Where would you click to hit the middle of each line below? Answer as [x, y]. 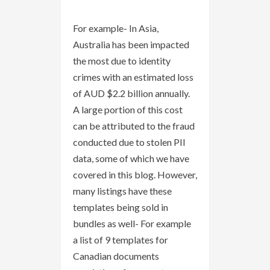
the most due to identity [122, 60]
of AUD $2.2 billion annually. [131, 93]
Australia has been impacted [131, 44]
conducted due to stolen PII [129, 142]
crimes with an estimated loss [133, 77]
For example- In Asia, [116, 28]
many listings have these [122, 190]
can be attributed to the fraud [134, 125]
